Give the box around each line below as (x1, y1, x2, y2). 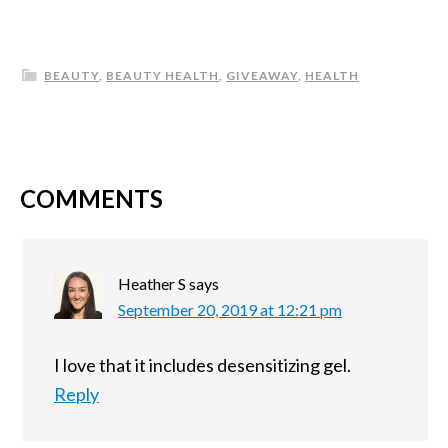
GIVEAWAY (226, 68, 298, 83)
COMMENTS (20, 184, 163, 213)
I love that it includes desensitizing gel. (54, 354, 351, 376)
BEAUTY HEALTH (106, 68, 219, 83)
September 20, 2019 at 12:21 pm (118, 300, 342, 319)
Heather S (118, 274, 186, 293)
